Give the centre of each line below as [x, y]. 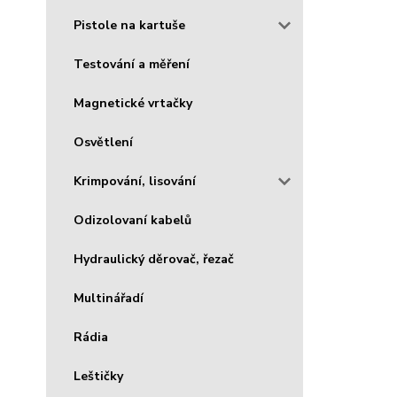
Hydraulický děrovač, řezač [154, 259]
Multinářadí [109, 298]
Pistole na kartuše [129, 25]
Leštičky [98, 376]
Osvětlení [103, 142]
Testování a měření [132, 64]
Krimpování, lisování [135, 181]
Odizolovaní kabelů [132, 220]
